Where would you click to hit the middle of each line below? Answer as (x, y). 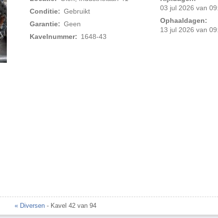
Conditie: (45, 11)
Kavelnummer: (54, 37)
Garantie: (45, 24)
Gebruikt (77, 11)
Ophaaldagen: (183, 21)
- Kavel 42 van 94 (71, 206)
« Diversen (30, 206)
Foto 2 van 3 (113, 73)
